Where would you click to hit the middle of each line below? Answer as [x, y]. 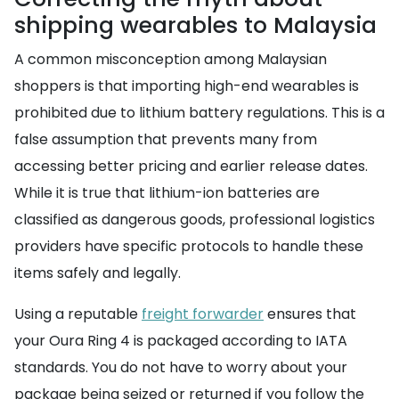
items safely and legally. [98, 273]
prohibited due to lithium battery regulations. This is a [199, 113]
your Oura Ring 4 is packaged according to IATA [181, 341]
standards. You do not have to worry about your [181, 367]
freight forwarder [203, 314]
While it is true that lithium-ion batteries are [167, 193]
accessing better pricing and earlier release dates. [191, 166]
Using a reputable [78, 314]
